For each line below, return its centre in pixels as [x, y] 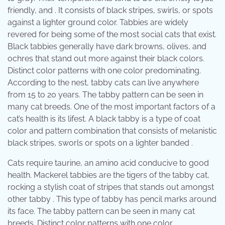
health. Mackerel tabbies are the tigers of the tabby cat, [108, 175]
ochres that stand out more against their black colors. [106, 58]
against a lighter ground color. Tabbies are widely [98, 22]
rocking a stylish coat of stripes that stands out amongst [111, 187]
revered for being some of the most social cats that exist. [112, 34]
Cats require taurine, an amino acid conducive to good [108, 163]
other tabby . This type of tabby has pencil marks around [112, 199]
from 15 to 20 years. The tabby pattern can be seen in [105, 94]
